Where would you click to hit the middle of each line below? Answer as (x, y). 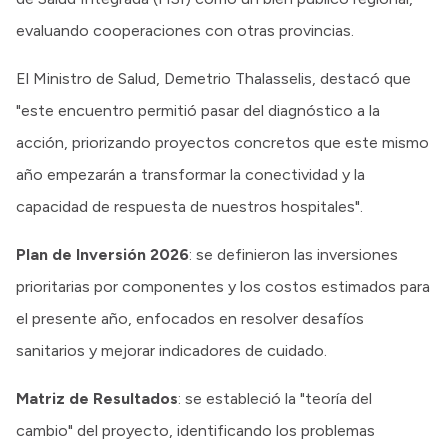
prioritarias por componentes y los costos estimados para (223, 286)
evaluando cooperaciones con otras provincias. (185, 30)
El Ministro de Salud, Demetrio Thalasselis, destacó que (213, 78)
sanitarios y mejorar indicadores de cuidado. (171, 350)
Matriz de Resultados (97, 398)
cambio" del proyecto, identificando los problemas (195, 430)
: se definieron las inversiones (293, 254)
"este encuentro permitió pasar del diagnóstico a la (198, 110)
